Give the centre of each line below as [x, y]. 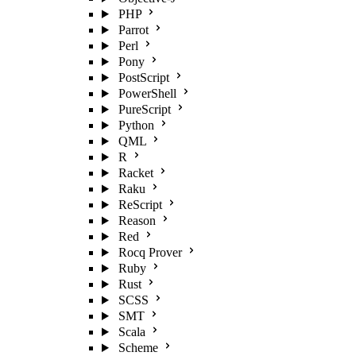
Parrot [133, 30]
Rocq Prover [150, 252]
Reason [137, 221]
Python [136, 125]
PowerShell [147, 93]
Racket [135, 173]
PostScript [143, 77]
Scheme [138, 348]
